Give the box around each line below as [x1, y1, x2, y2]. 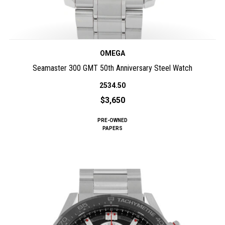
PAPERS [102, 126, 123, 132]
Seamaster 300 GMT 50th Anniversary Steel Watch [33, 63, 192, 73]
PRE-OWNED [97, 118, 128, 124]
